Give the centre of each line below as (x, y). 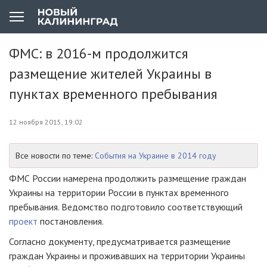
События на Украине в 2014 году (156, 156)
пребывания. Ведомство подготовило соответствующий (126, 207)
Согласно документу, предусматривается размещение (120, 241)
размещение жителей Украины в (110, 74)
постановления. (71, 221)
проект (23, 221)
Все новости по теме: (55, 156)
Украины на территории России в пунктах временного (119, 193)
